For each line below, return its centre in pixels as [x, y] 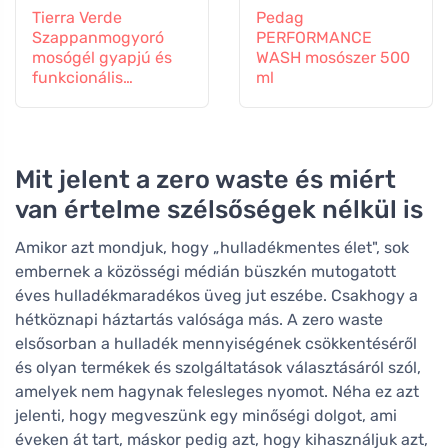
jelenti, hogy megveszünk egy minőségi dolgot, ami [206, 416]
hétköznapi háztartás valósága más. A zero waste [199, 320]
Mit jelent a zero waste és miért [205, 179]
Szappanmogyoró [98, 38]
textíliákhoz [75, 98]
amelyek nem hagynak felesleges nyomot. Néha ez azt [217, 392]
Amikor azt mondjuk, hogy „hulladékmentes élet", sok [212, 248]
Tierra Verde [77, 18]
